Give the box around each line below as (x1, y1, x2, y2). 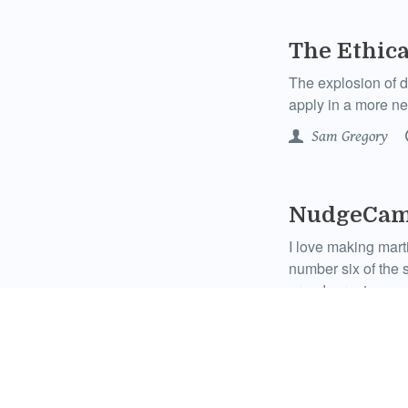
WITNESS (308, 313, 368, 331)
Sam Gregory (308, 127, 388, 146)
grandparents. (289, 280, 378, 301)
